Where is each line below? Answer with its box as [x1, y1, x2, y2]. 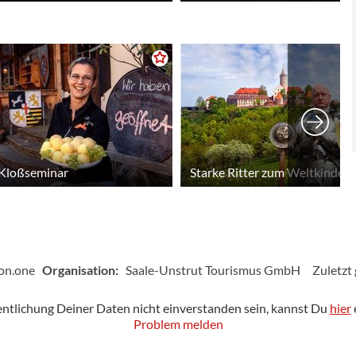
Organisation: [41, 261, 118, 277]
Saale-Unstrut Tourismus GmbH [125, 261, 300, 277]
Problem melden [133, 316, 223, 332]
